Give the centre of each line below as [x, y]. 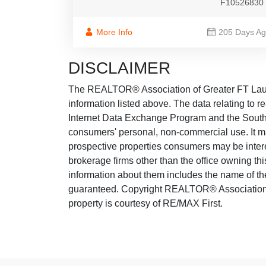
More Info [114, 32]
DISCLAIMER [119, 68]
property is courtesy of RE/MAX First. [145, 204]
